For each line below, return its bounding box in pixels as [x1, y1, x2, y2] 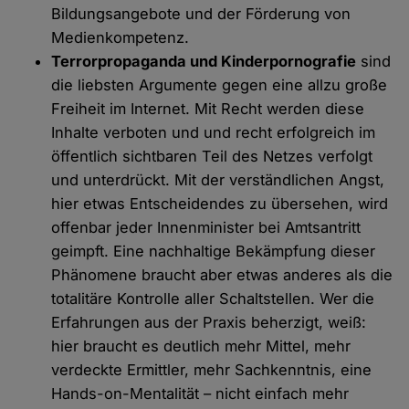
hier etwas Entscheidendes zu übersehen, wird [51, 194, 389, 214]
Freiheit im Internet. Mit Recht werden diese [51, 100, 365, 119]
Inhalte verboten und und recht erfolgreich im [51, 123, 376, 142]
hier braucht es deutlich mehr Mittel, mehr [51, 337, 351, 356]
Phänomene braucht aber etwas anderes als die [51, 266, 393, 285]
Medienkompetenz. [51, 28, 190, 47]
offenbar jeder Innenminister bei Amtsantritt [51, 218, 362, 237]
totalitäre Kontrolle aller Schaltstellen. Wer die [51, 289, 375, 309]
